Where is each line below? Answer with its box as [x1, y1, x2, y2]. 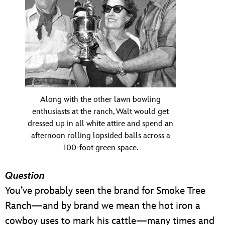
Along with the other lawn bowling [40, 95, 161, 105]
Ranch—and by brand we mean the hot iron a [5, 200, 200, 212]
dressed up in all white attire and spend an [28, 119, 173, 129]
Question [5, 170, 45, 182]
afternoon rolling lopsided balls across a [31, 131, 170, 141]
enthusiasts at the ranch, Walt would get [32, 107, 169, 117]
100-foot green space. [63, 143, 138, 153]
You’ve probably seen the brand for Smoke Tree [5, 185, 205, 197]
